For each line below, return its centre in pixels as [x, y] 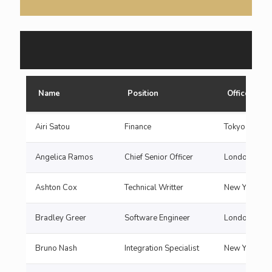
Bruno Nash [56, 248]
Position [143, 93]
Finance [138, 127]
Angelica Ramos [64, 157]
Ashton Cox [56, 188]
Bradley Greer [61, 218]
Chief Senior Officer [159, 157]
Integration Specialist [162, 248]
